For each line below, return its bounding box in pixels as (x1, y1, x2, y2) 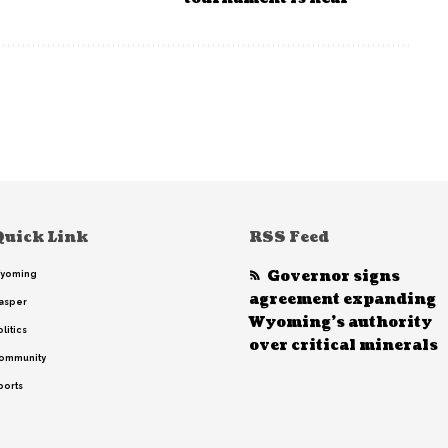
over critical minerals (249, 336, 438, 356)
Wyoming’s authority (249, 313, 432, 333)
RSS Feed (249, 228, 329, 248)
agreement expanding (249, 290, 436, 310)
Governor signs (267, 267, 400, 287)
